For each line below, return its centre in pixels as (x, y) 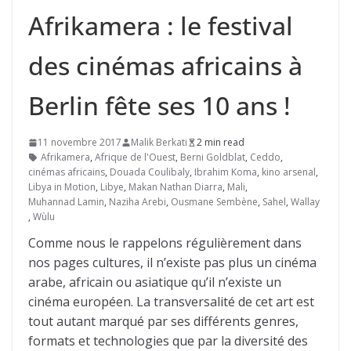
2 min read (221, 142)
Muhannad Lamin (66, 202)
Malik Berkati (159, 142)
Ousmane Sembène (214, 202)
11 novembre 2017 (80, 142)
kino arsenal (289, 172)
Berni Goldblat (213, 157)
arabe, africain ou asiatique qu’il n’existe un (155, 282)
